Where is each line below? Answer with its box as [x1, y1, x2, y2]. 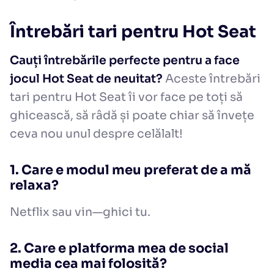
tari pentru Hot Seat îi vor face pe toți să [10, 90, 243, 105]
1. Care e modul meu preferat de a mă [10, 162, 251, 179]
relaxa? [10, 177, 59, 194]
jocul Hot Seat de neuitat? [10, 72, 163, 87]
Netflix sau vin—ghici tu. [10, 205, 150, 220]
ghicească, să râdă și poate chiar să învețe [10, 108, 254, 124]
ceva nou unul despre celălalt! [10, 127, 183, 142]
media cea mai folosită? [10, 256, 167, 272]
